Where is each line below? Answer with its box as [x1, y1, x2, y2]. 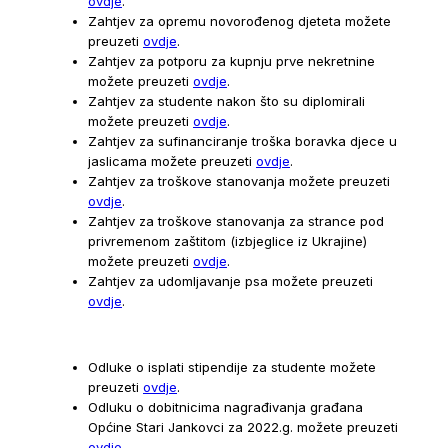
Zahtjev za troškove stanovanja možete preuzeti [88, 173, 390, 190]
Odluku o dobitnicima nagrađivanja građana [88, 399, 363, 416]
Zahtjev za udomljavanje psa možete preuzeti [88, 273, 373, 290]
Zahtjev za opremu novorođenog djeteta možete [88, 13, 391, 30]
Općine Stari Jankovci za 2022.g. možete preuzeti [88, 419, 398, 436]
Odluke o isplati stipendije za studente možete [88, 359, 376, 376]
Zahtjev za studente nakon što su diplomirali [88, 93, 365, 110]
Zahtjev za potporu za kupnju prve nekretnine [88, 53, 375, 70]
